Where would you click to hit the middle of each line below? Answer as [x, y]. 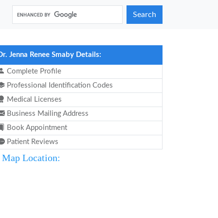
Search [145, 15]
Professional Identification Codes [59, 85]
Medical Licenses [33, 100]
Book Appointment [36, 128]
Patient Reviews [32, 142]
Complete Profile [33, 71]
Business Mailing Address [47, 114]
